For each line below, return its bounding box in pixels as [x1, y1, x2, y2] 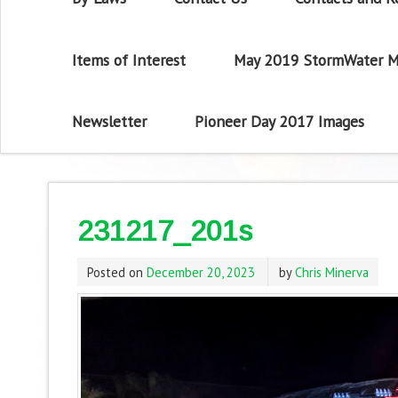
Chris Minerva [294, 263, 369, 281]
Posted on [86, 263, 147, 281]
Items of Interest [72, 49, 187, 70]
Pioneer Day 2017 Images [194, 111, 364, 132]
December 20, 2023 [146, 263, 255, 281]
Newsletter [72, 111, 147, 132]
